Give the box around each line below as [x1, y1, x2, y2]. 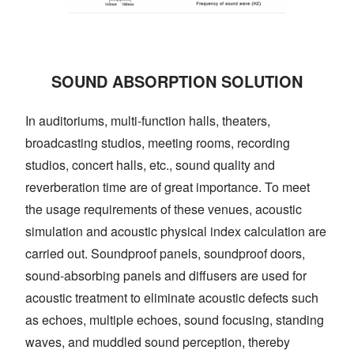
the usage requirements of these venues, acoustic [25, 200, 302, 219]
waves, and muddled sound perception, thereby [25, 333, 290, 352]
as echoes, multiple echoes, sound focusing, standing [25, 311, 324, 330]
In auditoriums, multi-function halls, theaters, [25, 111, 270, 130]
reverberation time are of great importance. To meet [25, 178, 310, 197]
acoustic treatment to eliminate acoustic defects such [25, 288, 318, 307]
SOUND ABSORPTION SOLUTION [51, 70, 303, 93]
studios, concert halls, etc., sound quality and [25, 156, 275, 175]
